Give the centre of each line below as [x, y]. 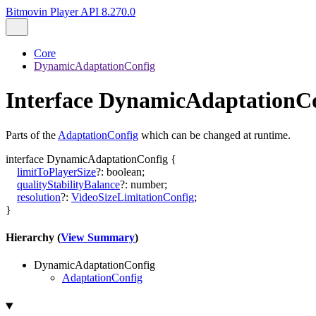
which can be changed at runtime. [214, 135]
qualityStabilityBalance [68, 184]
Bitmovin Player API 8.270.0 [71, 12]
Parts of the [32, 135]
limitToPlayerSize [56, 171]
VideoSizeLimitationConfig [133, 197]
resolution [39, 197]
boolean [124, 171]
